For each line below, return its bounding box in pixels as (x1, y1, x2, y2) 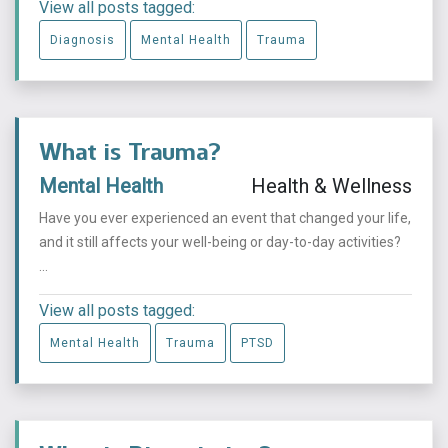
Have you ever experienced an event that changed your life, (39, 210, 411, 226)
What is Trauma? (39, 137, 221, 166)
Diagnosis (50, 33, 115, 47)
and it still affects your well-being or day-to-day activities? (39, 234, 401, 250)
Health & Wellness (251, 174, 412, 198)
